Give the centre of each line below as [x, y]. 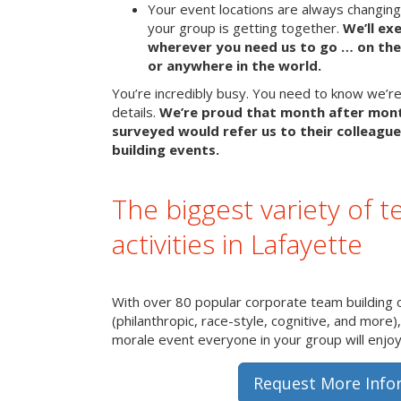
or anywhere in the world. [235, 66]
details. [136, 112]
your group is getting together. [245, 28]
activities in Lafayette [237, 244]
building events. [166, 150]
